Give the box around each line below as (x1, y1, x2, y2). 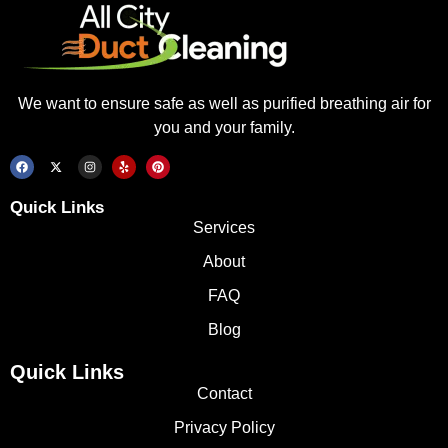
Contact (196, 384, 252, 402)
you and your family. (153, 119, 295, 137)
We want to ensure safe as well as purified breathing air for (17, 95, 431, 113)
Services (193, 218, 255, 236)
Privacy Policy (173, 418, 275, 436)
